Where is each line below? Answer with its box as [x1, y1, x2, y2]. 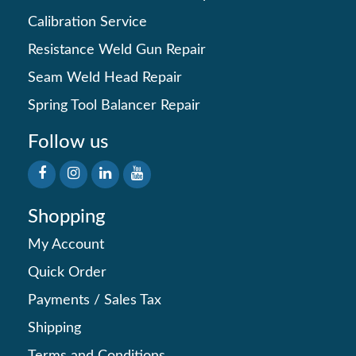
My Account [28, 238, 104, 253]
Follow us [28, 133, 108, 153]
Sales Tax [104, 293, 161, 308]
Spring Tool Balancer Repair [28, 99, 200, 114]
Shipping [28, 321, 81, 336]
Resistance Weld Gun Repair [28, 43, 206, 58]
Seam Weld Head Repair [28, 71, 182, 86]
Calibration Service [28, 15, 147, 30]
